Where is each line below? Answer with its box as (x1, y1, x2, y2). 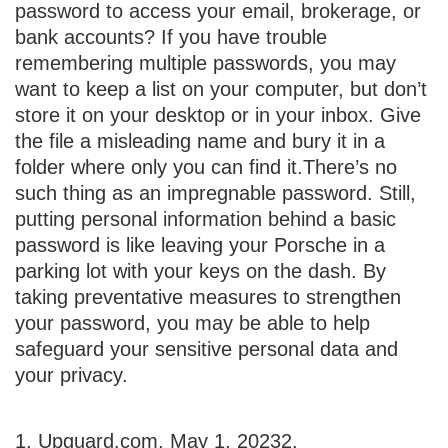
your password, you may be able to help (15, 311, 370, 334)
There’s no (303, 155, 397, 178)
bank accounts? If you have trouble (15, 25, 327, 48)
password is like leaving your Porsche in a (15, 233, 385, 256)
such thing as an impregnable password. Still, (15, 181, 416, 204)
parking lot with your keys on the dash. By (15, 259, 386, 282)
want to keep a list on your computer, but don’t (15, 77, 427, 100)
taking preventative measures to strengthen (15, 285, 401, 308)
